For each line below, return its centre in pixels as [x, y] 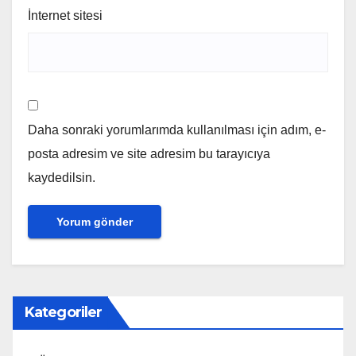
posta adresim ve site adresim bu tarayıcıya [149, 154]
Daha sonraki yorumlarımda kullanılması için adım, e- [177, 130]
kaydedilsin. [62, 178]
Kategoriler [64, 313]
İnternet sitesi [65, 16]
